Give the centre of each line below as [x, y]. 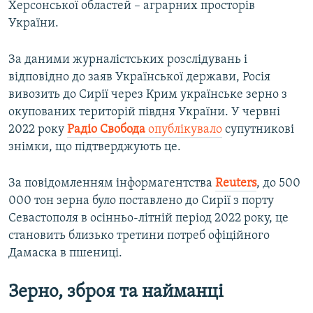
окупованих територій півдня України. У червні [144, 112]
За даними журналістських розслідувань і [128, 60]
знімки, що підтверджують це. [95, 147]
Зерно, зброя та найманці [116, 293]
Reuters [236, 184]
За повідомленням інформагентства [112, 184]
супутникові [258, 130]
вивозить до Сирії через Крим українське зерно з [148, 95]
